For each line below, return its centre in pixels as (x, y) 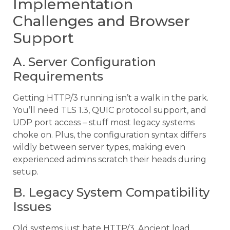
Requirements (58, 76)
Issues (32, 206)
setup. (26, 171)
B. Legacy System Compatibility (111, 192)
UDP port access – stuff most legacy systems (104, 122)
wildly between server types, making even (99, 147)
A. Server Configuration (84, 62)
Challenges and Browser (101, 21)
